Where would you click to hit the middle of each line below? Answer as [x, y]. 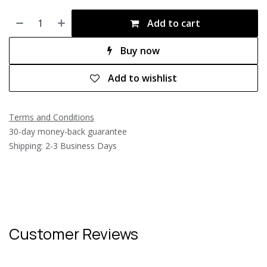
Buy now [139, 51]
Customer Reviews [74, 234]
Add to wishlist [142, 78]
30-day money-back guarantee [68, 131]
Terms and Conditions [52, 117]
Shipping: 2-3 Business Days [63, 146]
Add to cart [172, 23]
